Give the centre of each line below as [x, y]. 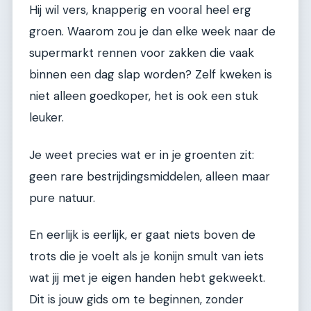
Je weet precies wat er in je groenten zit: [142, 154]
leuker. [47, 118]
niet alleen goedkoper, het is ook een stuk [144, 96]
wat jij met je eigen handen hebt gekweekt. [147, 277]
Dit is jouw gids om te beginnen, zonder [136, 299]
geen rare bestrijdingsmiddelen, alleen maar [150, 176]
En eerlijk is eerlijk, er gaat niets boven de [142, 234]
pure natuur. [62, 197]
